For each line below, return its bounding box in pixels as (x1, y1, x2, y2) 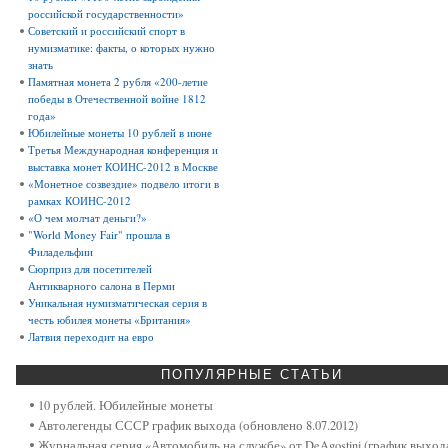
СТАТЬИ (274, 368, 344, 383)
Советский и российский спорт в (28, 23, 185, 39)
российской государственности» (28, 6, 184, 22)
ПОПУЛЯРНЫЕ (161, 368, 275, 383)
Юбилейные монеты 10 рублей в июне (28, 125, 212, 141)
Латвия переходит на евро (28, 329, 154, 345)
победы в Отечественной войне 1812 (28, 91, 206, 107)
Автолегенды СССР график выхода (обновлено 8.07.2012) (38, 417, 358, 435)
